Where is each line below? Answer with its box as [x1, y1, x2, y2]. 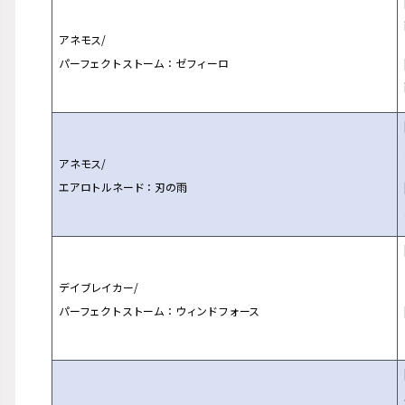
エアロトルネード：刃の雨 [59, 179, 187, 194]
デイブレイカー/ [59, 279, 138, 295]
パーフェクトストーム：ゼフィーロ [59, 55, 229, 71]
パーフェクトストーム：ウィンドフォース [59, 303, 260, 318]
